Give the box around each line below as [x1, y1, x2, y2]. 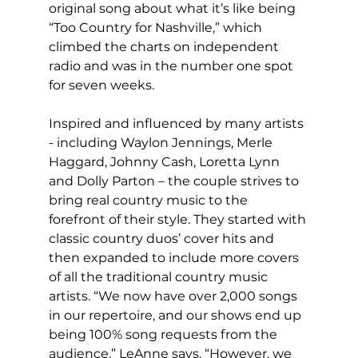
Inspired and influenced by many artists [48, 116, 307, 132]
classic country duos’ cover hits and [48, 231, 277, 247]
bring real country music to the [48, 193, 251, 209]
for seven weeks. [48, 78, 154, 93]
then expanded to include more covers [48, 250, 302, 266]
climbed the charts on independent [48, 39, 282, 55]
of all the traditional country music [48, 269, 271, 285]
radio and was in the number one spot [48, 58, 296, 74]
